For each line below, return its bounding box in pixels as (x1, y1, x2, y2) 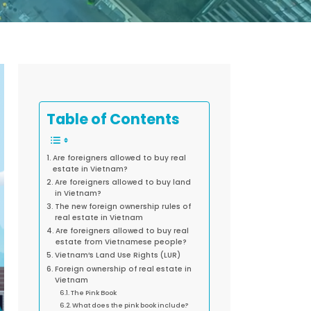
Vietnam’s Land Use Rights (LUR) (55, 250, 181, 261)
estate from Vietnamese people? (56, 237, 187, 248)
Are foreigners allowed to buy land (55, 177, 192, 188)
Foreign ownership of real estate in (55, 264, 192, 275)
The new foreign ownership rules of (55, 201, 192, 212)
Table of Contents (47, 109, 180, 130)
